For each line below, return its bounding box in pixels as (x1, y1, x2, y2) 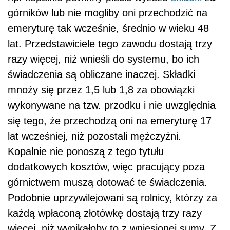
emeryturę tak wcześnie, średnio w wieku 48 (8, 23, 209, 34)
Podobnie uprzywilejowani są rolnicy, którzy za (8, 192, 217, 204)
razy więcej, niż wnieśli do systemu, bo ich (8, 53, 199, 65)
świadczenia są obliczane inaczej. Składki (8, 69, 195, 81)
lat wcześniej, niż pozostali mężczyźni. (8, 130, 181, 142)
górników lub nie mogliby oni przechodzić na (8, 7, 207, 19)
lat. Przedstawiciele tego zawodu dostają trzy (8, 38, 212, 50)
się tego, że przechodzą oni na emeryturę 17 (8, 115, 212, 127)
